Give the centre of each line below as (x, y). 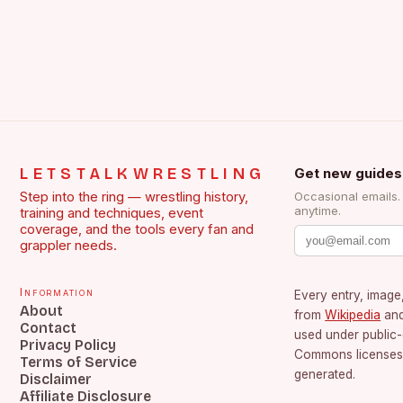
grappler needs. (69, 246)
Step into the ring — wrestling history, (134, 197)
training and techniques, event (112, 214)
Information (57, 292)
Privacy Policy (68, 345)
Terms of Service (79, 363)
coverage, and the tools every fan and (137, 230)
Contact (49, 328)
